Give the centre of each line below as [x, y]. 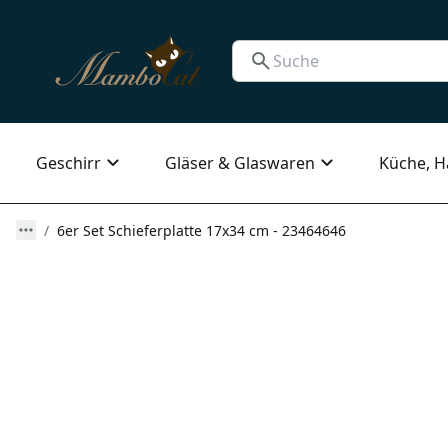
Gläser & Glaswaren [240, 162]
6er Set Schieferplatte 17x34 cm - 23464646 [201, 230]
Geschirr [68, 162]
